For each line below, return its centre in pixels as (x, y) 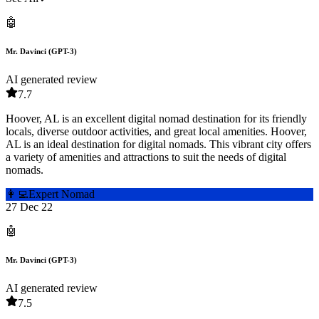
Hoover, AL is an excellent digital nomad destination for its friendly (156, 119)
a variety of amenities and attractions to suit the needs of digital (146, 157)
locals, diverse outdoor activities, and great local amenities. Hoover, (156, 132)
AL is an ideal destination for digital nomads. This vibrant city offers (158, 145)
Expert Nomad (62, 194)
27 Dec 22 (29, 207)
